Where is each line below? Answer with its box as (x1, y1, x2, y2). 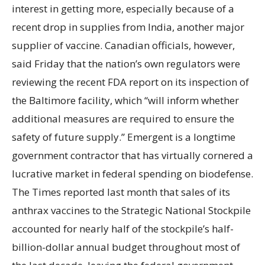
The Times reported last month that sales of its (12, 185, 230, 199)
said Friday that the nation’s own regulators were (12, 56, 240, 70)
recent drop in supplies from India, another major (12, 20, 244, 34)
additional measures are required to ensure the (12, 111, 234, 125)
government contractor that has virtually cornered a (12, 148, 253, 162)
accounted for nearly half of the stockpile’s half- (12, 221, 234, 235)
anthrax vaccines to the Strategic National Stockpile (12, 203, 251, 217)
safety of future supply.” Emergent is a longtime (12, 130, 235, 144)
